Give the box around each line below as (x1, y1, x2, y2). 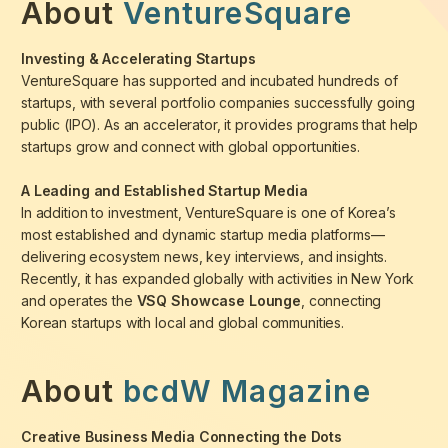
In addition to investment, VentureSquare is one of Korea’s (21, 204, 396, 222)
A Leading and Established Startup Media (21, 182, 308, 200)
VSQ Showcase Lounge (136, 292, 301, 310)
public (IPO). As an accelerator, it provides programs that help (21, 116, 419, 134)
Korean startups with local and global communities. (21, 314, 344, 332)
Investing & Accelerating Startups (21, 50, 256, 68)
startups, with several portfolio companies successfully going (21, 94, 415, 112)
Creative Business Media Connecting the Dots (21, 428, 342, 446)
